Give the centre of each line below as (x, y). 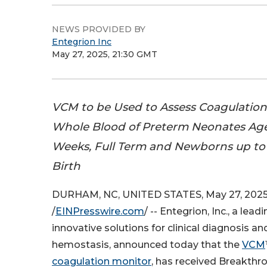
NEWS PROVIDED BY (99, 29)
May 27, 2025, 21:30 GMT (105, 54)
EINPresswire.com (100, 212)
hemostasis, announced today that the (147, 245)
